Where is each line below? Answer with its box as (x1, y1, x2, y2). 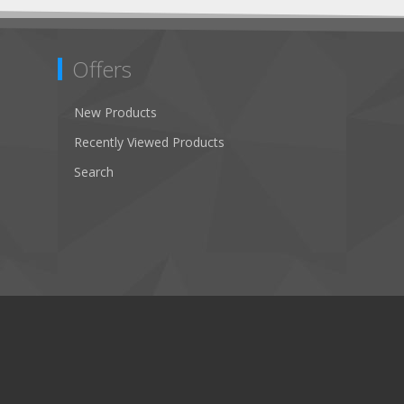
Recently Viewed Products (74, 133, 225, 151)
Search (74, 163, 114, 181)
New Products (74, 104, 157, 122)
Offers (72, 54, 132, 85)
